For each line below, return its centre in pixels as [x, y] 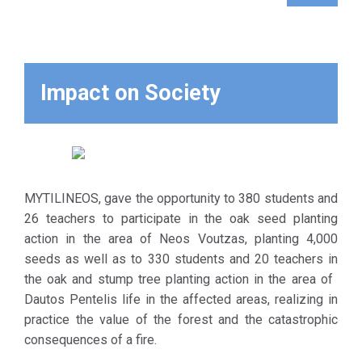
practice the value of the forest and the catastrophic [181, 320]
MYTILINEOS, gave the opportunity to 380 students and [181, 198]
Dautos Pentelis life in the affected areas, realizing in [181, 299]
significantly [54, 287]
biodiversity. [55, 328]
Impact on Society [130, 93]
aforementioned [65, 65]
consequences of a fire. [90, 340]
